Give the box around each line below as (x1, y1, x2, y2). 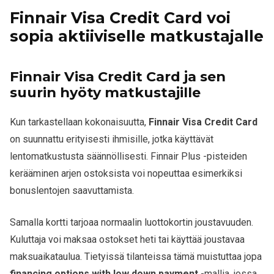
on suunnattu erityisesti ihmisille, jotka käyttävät (10, 133, 213, 145)
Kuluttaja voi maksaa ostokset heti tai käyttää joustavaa (10, 233, 245, 245)
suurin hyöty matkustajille (10, 83, 201, 101)
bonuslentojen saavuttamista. (10, 184, 134, 196)
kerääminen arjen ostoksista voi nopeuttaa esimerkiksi (10, 167, 242, 179)
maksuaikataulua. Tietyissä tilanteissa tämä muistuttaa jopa (10, 250, 262, 262)
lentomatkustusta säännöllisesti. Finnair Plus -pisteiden (10, 150, 247, 162)
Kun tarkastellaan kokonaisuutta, (10, 116, 149, 128)
